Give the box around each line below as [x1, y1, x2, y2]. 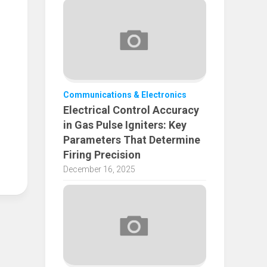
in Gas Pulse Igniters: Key [63, 118, 187, 131]
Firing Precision [63, 148, 141, 161]
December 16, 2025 [63, 164, 135, 174]
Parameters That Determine [63, 133, 200, 146]
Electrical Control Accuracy [63, 103, 199, 116]
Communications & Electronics [63, 89, 187, 100]
